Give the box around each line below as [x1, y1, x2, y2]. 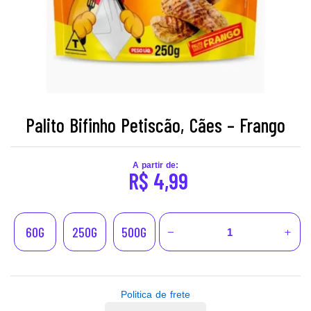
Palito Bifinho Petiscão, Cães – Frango [25, 113, 286, 137]
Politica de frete [120, 289, 191, 300]
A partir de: [132, 160, 179, 170]
